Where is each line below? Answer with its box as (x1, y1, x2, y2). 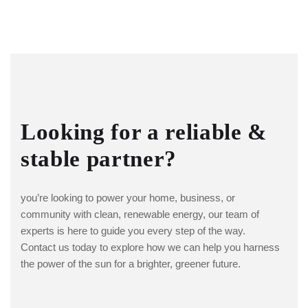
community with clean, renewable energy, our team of (21, 208, 259, 220)
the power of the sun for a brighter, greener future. (21, 257, 241, 269)
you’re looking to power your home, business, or (21, 191, 235, 203)
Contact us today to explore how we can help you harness (21, 241, 280, 253)
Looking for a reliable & (21, 119, 267, 144)
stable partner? (21, 146, 177, 171)
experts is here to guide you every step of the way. (21, 224, 245, 236)
